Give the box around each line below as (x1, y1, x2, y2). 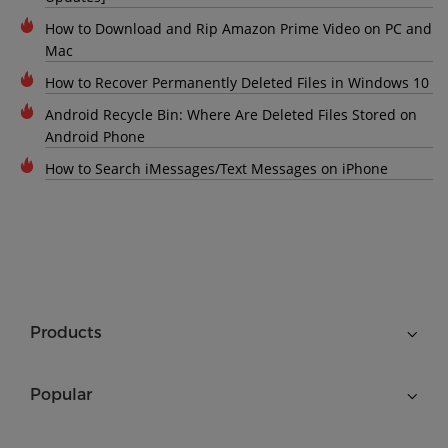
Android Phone (45, 127, 145, 147)
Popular (30, 385, 92, 405)
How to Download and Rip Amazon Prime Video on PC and (45, 19, 432, 39)
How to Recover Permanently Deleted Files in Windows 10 (45, 73, 429, 93)
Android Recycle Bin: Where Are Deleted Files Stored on (45, 105, 417, 125)
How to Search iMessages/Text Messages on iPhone (45, 159, 388, 179)
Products (30, 323, 102, 343)
